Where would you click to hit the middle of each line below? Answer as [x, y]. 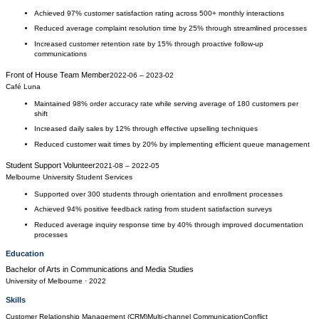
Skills [16, 300]
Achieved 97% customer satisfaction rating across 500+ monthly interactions [159, 13]
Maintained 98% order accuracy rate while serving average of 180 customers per [166, 103]
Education [25, 253]
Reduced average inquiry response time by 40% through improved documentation [169, 224]
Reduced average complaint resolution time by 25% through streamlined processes [171, 28]
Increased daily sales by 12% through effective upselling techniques [146, 129]
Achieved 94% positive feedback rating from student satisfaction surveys [153, 209]
